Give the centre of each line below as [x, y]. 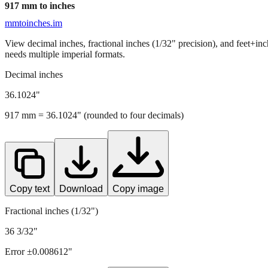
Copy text [30, 188]
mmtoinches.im [33, 23]
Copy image [138, 188]
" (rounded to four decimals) [130, 115]
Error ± [19, 251]
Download [81, 188]
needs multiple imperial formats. [65, 54]
